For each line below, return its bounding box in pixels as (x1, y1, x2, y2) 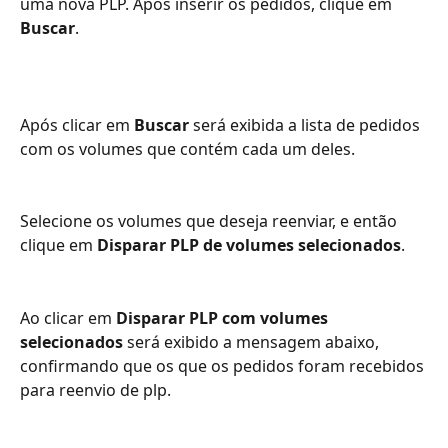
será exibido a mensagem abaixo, (123, 330, 383, 353)
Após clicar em (20, 113, 134, 136)
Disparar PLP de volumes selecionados (97, 234, 401, 257)
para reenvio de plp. (20, 378, 171, 401)
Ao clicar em (20, 306, 116, 329)
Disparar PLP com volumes (116, 306, 332, 329)
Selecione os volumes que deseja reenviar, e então (20, 210, 401, 233)
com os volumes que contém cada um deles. (20, 137, 359, 160)
